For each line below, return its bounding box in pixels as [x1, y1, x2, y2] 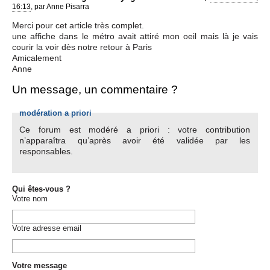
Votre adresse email [12, 223, 81, 233]
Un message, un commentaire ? [12, 83, 178, 96]
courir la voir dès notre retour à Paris [12, 42, 152, 52]
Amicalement [12, 52, 61, 63]
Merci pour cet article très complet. [12, 20, 144, 30]
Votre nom [12, 193, 48, 203]
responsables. [19, 146, 74, 157]
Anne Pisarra [46, 2, 89, 11]
